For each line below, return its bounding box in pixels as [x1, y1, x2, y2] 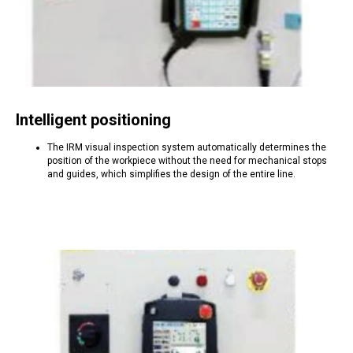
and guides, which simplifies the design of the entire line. [47, 169, 295, 180]
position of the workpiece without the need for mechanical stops [47, 155, 327, 166]
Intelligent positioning [16, 110, 171, 129]
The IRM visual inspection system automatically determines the [47, 142, 326, 153]
